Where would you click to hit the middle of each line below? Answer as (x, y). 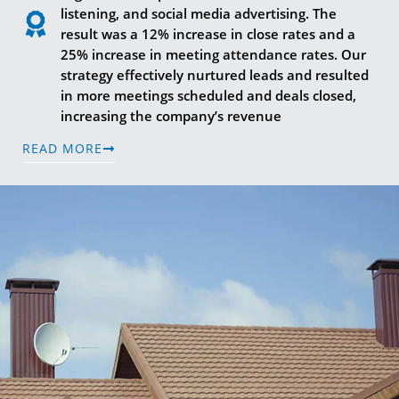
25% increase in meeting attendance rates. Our (213, 55)
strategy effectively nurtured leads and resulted (214, 75)
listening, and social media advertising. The (198, 14)
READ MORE (62, 149)
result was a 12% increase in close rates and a (208, 34)
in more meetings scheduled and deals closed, (208, 96)
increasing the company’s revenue (171, 116)
